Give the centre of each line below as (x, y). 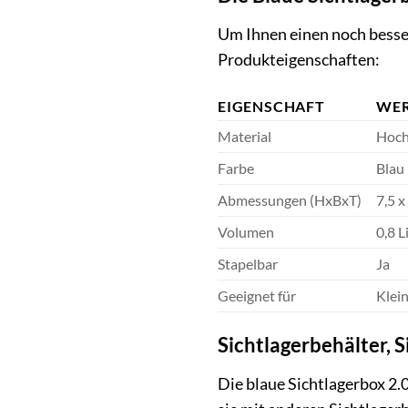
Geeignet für (257, 296)
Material (245, 137)
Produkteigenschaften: (299, 60)
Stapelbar (248, 264)
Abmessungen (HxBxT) (290, 200)
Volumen (246, 232)
